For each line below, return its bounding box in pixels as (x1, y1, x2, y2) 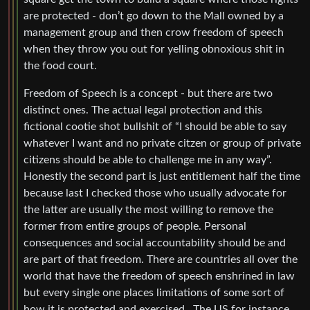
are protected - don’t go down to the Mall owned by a (24, 10, 284, 21)
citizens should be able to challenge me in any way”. (24, 154, 272, 165)
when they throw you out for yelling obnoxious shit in (24, 43, 284, 55)
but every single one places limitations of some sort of (24, 286, 284, 298)
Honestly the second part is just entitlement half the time (24, 170, 300, 182)
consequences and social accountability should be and (24, 237, 286, 248)
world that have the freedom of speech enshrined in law (24, 270, 295, 282)
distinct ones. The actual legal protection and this (24, 104, 262, 116)
